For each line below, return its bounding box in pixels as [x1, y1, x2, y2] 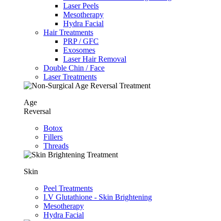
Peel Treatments [43, 184, 93, 192]
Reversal [24, 107, 51, 115]
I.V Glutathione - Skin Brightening [43, 192, 152, 201]
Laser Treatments [43, 72, 97, 81]
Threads [43, 141, 69, 150]
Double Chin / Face [43, 63, 105, 72]
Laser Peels [63, 1, 99, 10]
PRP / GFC [63, 37, 99, 45]
